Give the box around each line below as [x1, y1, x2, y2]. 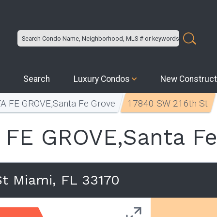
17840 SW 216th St [127, 98, 208, 109]
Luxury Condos [74, 74, 130, 84]
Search [23, 74, 50, 84]
